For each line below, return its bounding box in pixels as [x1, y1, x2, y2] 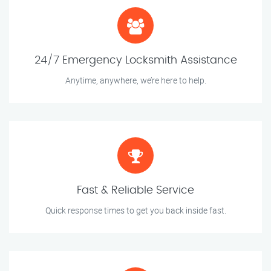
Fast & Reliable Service [77, 185, 194, 197]
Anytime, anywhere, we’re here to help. [65, 74, 206, 87]
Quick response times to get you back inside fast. [45, 204, 226, 217]
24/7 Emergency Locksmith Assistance [34, 55, 237, 67]
